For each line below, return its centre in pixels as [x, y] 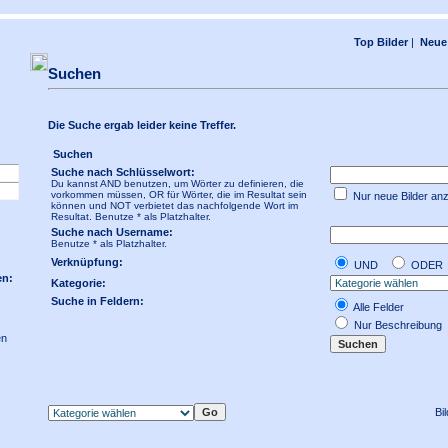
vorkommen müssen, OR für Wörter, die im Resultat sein [179, 194]
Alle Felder [377, 307]
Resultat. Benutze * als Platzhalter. [131, 216]
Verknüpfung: [87, 262]
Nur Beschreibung [396, 325]
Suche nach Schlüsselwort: [123, 172]
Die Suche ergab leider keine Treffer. [142, 125]
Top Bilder [381, 42]
